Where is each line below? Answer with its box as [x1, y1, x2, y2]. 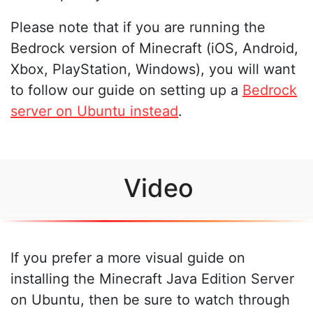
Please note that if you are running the [10, 19, 265, 36]
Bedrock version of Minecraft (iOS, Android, [10, 40, 298, 57]
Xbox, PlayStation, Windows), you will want [10, 61, 296, 78]
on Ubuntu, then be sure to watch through [10, 291, 290, 309]
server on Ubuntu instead [10, 103, 178, 120]
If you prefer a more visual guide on [10, 249, 245, 267]
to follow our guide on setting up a [10, 82, 242, 99]
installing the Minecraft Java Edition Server [10, 270, 294, 288]
